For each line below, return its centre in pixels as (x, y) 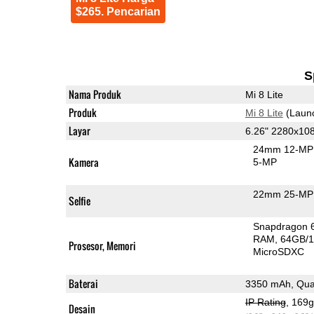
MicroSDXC (279, 251)
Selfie (79, 200)
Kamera (83, 162)
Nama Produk (95, 94)
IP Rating (265, 302)
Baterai (83, 283)
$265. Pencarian (118, 11)
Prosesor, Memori (102, 245)
